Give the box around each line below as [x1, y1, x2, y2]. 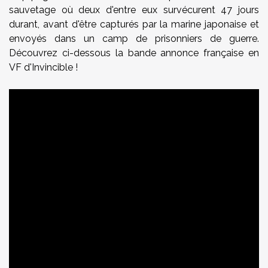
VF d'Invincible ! [9, 62, 78, 73]
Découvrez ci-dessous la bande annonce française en [9, 47, 259, 59]
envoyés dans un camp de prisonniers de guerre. [9, 33, 259, 44]
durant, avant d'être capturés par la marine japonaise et [9, 19, 259, 30]
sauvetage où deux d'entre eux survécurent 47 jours [9, 4, 259, 16]
